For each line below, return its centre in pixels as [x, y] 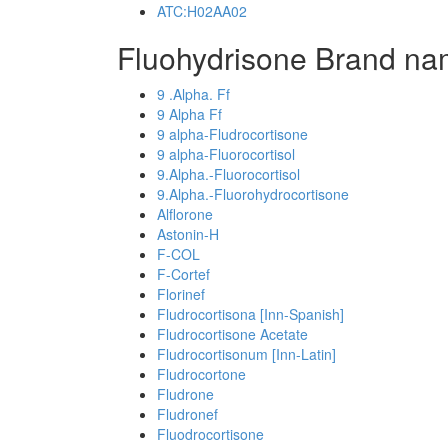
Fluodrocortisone [210, 434]
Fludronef [187, 414]
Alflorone [185, 214]
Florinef [181, 294]
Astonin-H [188, 234]
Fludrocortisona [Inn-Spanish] [250, 314]
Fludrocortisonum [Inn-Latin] [246, 354]
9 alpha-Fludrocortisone [232, 134]
